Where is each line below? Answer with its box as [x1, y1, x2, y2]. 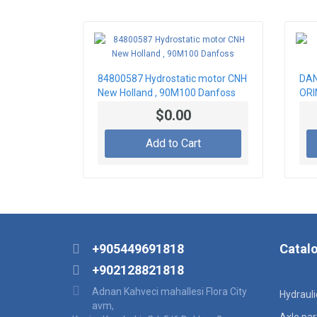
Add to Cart [145, 137, 201, 151]
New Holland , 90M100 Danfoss [98, 87, 236, 99]
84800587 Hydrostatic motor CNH [98, 73, 247, 85]
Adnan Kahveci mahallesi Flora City [92, 286, 247, 298]
